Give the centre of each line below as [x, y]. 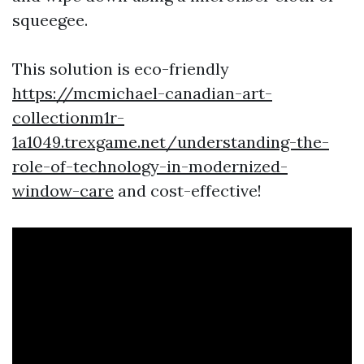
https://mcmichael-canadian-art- [142, 93]
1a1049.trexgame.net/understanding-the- [171, 142]
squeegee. [50, 20]
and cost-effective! [188, 191]
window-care [63, 191]
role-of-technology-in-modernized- [150, 166]
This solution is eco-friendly [121, 69]
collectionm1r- [68, 117]
